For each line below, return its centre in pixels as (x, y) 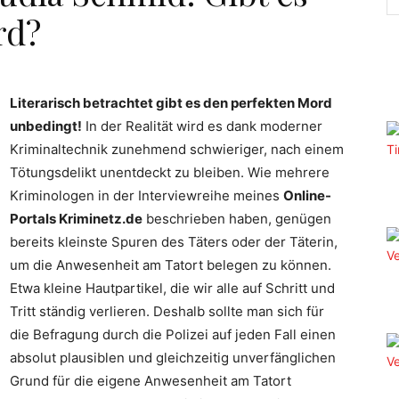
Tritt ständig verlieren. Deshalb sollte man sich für (167, 311)
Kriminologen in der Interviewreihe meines (147, 195)
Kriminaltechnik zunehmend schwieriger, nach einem (177, 149)
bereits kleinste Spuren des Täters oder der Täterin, (174, 242)
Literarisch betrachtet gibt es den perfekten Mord (171, 103)
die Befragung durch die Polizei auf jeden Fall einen (173, 334)
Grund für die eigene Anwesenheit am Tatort (151, 381)
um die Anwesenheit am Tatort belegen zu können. (171, 265)
